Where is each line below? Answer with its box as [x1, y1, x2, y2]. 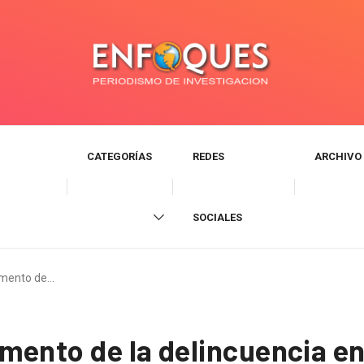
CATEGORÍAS [86, 150, 152, 163]
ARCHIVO [314, 150, 362, 163]
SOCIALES [193, 211, 242, 224]
